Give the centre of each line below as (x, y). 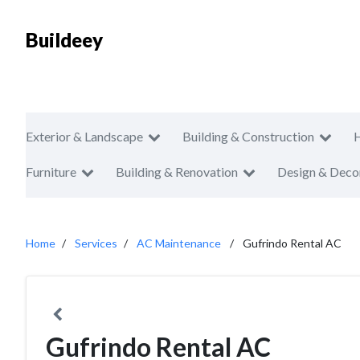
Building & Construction (248, 136)
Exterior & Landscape (84, 136)
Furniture (51, 172)
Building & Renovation (177, 172)
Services (96, 243)
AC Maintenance (179, 243)
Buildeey (64, 40)
